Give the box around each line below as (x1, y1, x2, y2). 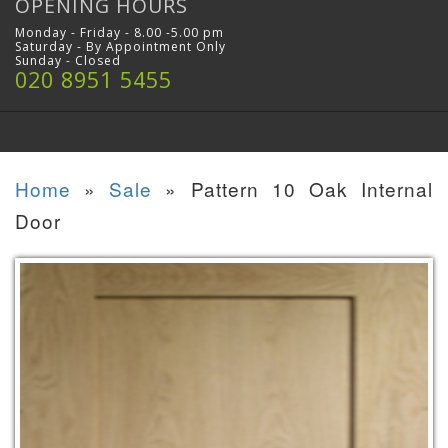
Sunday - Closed (15, 51, 121, 69)
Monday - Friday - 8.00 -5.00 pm (15, 23, 224, 41)
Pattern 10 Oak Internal (190, 174, 434, 202)
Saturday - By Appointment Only (15, 37, 226, 55)
